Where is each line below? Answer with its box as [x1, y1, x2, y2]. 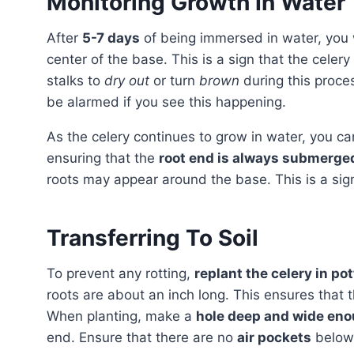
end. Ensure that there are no [47, 329, 237, 345]
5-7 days [82, 29, 140, 46]
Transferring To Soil [47, 224, 258, 251]
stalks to [47, 72, 104, 88]
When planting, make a [47, 307, 196, 324]
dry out [104, 72, 149, 88]
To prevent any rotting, [55, 265, 194, 281]
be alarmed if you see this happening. [47, 93, 286, 110]
